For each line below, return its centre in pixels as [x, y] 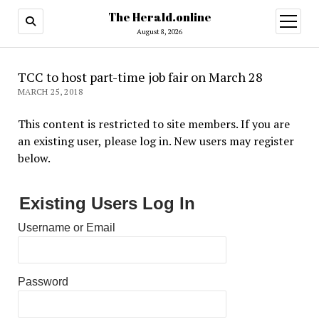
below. [34, 158]
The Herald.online [159, 17]
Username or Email [66, 228]
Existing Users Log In [107, 203]
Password [43, 282]
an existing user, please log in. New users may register [156, 141]
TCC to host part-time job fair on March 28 [140, 77]
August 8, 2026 [159, 32]
